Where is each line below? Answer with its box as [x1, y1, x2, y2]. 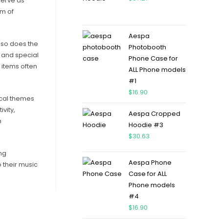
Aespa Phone [128, 158, 172, 167]
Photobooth [128, 43, 166, 52]
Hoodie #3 [128, 120, 163, 130]
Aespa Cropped [128, 109, 180, 118]
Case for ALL [128, 169, 167, 178]
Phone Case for [128, 54, 178, 63]
